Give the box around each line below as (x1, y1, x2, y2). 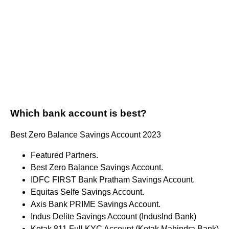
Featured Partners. (31, 151, 98, 160)
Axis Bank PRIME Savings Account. (31, 200, 161, 209)
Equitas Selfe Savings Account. (31, 188, 144, 197)
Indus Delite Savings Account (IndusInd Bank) (31, 212, 196, 221)
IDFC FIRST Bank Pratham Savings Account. (31, 175, 195, 185)
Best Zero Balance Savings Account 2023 (10, 130, 161, 140)
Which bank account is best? (10, 108, 147, 119)
